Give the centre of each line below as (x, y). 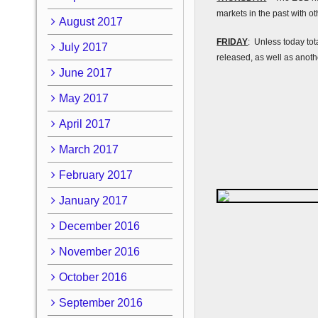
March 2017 (88, 149)
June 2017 (85, 72)
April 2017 (84, 124)
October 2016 (93, 277)
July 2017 (83, 47)
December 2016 (99, 226)
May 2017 (83, 98)
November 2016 (99, 251)
